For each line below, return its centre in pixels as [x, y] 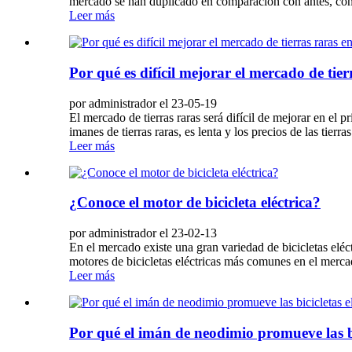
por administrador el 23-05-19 [143, 103]
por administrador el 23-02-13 [143, 233]
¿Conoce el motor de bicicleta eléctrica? [195, 203]
